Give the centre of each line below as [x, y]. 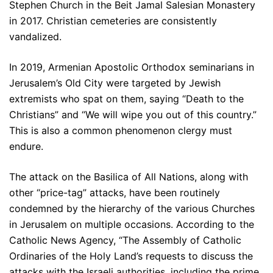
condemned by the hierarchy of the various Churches [132, 209]
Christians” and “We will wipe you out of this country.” [133, 115]
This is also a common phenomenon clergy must [121, 131]
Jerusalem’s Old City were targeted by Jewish [115, 83]
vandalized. [35, 37]
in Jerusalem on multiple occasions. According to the [132, 225]
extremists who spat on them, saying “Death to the [126, 99]
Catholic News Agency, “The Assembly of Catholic [125, 240]
